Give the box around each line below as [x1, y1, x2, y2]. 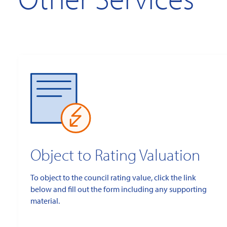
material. [30, 196, 60, 206]
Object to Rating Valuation [30, 144, 200, 165]
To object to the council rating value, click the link [30, 172, 196, 183]
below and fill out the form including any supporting [30, 184, 207, 195]
